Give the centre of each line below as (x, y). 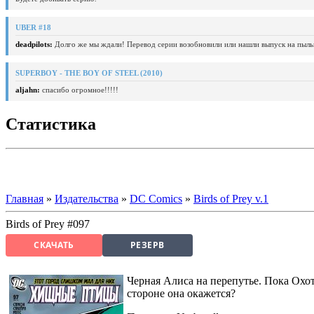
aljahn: (28, 89)
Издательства (87, 198)
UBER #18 (33, 27)
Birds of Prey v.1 (231, 198)
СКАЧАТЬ (54, 245)
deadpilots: (34, 44)
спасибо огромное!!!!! (79, 89)
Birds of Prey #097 (48, 224)
